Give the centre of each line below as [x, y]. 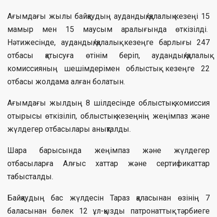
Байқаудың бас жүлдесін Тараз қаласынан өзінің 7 [108, 198]
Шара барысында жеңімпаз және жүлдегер [108, 151]
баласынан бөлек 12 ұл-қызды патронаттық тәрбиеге [108, 211]
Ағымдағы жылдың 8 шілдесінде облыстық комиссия [108, 103]
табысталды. [30, 177]
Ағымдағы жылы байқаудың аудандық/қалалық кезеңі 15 [108, 16]
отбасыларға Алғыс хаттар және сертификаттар [108, 164]
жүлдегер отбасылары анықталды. [69, 129]
